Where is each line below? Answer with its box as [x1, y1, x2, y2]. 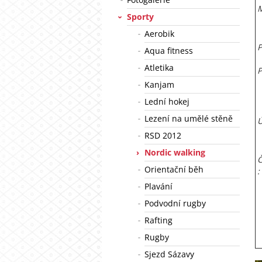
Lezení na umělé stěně [144, 113, 233, 124]
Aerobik [144, 28, 174, 39]
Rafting [144, 215, 173, 226]
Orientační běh [144, 164, 204, 175]
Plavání [144, 181, 173, 192]
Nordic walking [144, 147, 205, 158]
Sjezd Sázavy [144, 249, 194, 260]
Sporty [127, 11, 154, 22]
